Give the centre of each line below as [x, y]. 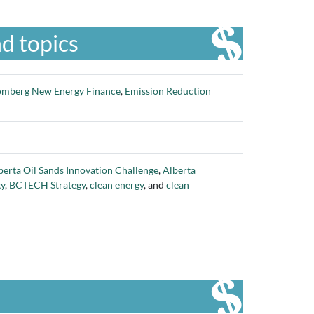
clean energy [117, 185]
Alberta [179, 170]
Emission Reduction [168, 91]
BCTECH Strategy [47, 185]
